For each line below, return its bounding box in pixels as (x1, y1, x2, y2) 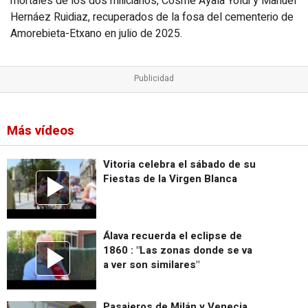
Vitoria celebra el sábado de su (103, 157, 256, 173)
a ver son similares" (103, 256, 199, 272)
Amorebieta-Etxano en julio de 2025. (10, 25, 182, 42)
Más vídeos (6, 121, 74, 141)
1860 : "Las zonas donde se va (103, 242, 252, 258)
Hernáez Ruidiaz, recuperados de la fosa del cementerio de (10, 8, 294, 25)
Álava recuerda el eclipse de (103, 228, 242, 243)
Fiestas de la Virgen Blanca (103, 171, 237, 187)
